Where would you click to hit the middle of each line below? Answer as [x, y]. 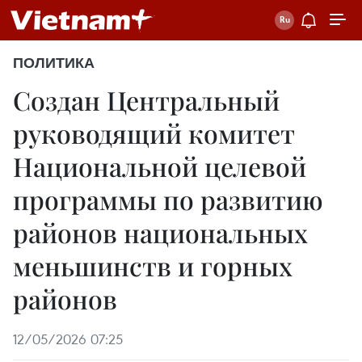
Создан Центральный [146, 100]
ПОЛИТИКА [54, 63]
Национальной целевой [160, 166]
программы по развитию [168, 199]
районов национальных [160, 232]
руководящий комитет [154, 133]
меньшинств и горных [153, 265]
